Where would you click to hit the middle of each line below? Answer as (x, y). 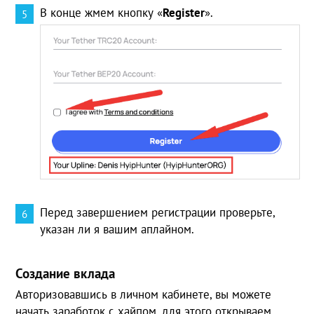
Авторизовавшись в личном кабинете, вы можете (144, 295)
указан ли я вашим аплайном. (117, 230)
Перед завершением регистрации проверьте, (158, 213)
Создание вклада (66, 274)
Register (184, 12)
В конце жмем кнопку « (102, 12)
